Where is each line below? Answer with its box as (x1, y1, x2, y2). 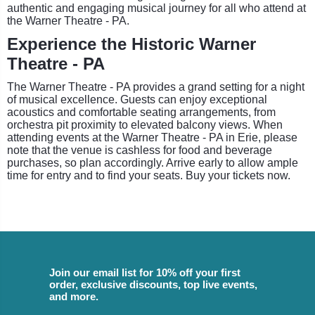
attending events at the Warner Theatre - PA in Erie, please (7, 131, 297, 143)
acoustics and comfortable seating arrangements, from (7, 105, 276, 118)
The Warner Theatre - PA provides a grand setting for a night (7, 80, 304, 93)
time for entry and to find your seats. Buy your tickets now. (7, 169, 290, 181)
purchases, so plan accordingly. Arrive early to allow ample (7, 156, 298, 169)
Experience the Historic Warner (7, 34, 256, 53)
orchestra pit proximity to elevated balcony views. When (7, 118, 283, 131)
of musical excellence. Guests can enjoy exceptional (7, 93, 267, 105)
